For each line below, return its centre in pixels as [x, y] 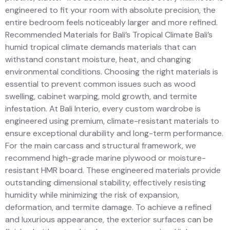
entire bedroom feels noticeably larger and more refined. [111, 23]
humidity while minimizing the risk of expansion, [92, 195]
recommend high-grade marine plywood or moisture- [106, 158]
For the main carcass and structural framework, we [101, 146]
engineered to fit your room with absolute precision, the [110, 10]
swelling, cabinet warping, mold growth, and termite [101, 97]
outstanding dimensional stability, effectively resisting [106, 183]
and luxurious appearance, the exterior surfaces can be [109, 220]
